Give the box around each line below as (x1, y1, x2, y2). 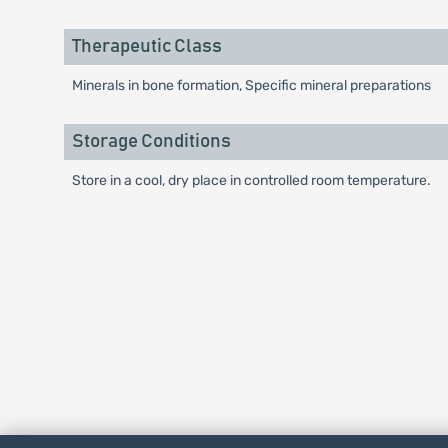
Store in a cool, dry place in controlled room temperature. (71, 172, 431, 189)
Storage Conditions (71, 132, 231, 151)
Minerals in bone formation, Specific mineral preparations (71, 77, 431, 94)
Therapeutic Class (71, 37, 222, 56)
